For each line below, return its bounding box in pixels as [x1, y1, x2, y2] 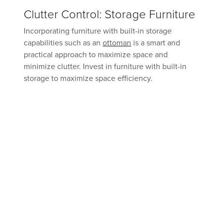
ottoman [103, 38, 131, 48]
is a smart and [131, 38, 180, 48]
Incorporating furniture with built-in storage [24, 26, 172, 37]
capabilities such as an [24, 38, 103, 48]
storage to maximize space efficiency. [24, 74, 154, 84]
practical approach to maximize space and [24, 50, 168, 60]
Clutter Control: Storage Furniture [24, 7, 195, 22]
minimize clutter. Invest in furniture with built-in [24, 62, 186, 72]
